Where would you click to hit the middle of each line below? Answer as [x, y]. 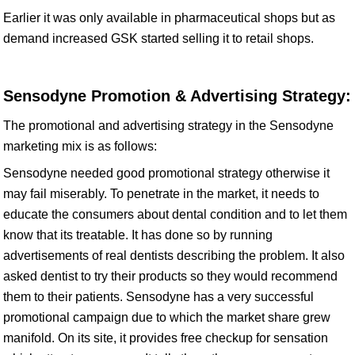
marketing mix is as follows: [80, 146]
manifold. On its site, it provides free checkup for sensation [166, 338]
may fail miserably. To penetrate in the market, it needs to [161, 194]
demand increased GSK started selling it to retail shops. [158, 38]
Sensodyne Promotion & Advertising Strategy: [177, 96]
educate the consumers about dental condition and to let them [175, 214]
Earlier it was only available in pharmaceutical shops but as [169, 18]
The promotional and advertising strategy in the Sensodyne [168, 126]
